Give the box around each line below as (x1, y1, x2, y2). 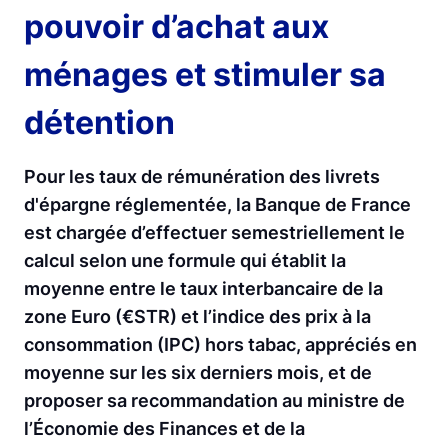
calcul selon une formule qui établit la (24, 250, 346, 271)
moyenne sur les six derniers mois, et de (24, 362, 372, 383)
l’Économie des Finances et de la (24, 418, 305, 439)
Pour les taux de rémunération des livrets (24, 166, 380, 187)
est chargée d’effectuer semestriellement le (24, 222, 405, 243)
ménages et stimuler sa (24, 55, 386, 94)
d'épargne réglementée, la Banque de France (24, 194, 411, 215)
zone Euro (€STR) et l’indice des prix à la (24, 306, 371, 327)
